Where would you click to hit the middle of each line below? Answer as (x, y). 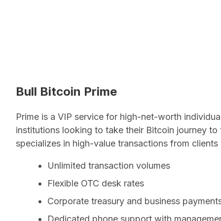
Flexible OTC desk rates (96, 183)
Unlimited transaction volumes (109, 165)
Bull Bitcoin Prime (66, 91)
